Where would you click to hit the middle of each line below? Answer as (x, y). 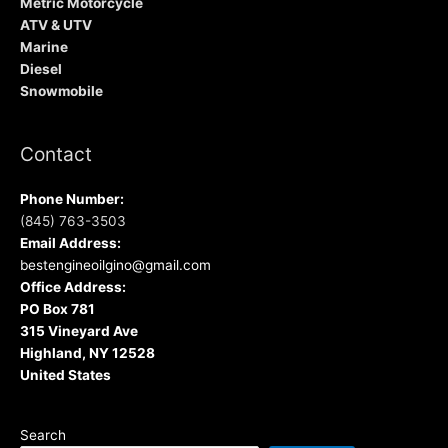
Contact (56, 154)
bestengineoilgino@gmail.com (115, 264)
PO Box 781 (57, 308)
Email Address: (70, 242)
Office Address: (73, 286)
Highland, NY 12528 (87, 352)
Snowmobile (61, 91)
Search (43, 434)
